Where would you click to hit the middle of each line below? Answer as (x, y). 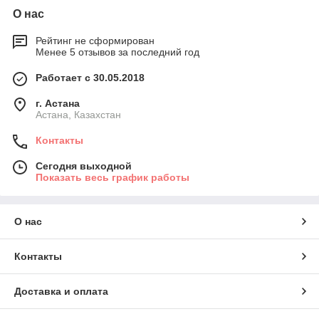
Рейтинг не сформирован (95, 41)
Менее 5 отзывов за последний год (117, 52)
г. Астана (58, 104)
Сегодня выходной (84, 166)
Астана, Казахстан (78, 115)
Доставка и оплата (61, 292)
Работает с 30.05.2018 (90, 78)
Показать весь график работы (113, 178)
